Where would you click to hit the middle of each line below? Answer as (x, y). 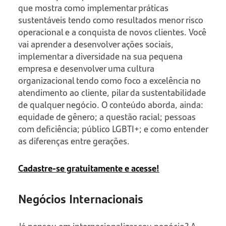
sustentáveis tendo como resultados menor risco (110, 20)
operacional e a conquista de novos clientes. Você (112, 32)
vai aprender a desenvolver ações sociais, (96, 44)
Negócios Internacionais (80, 199)
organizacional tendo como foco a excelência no (109, 80)
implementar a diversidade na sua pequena (100, 56)
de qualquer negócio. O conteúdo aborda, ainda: (110, 105)
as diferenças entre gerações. (74, 141)
